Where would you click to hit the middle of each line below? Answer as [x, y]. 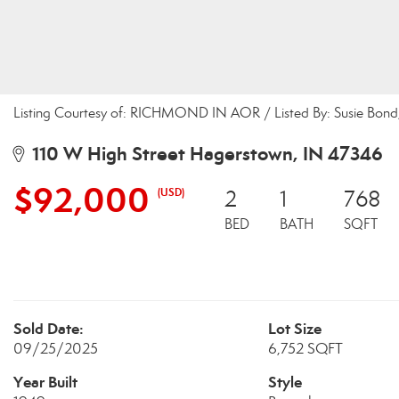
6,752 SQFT [305, 349]
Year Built [45, 382]
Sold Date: [49, 329]
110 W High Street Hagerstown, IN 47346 [203, 154]
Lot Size [294, 329]
